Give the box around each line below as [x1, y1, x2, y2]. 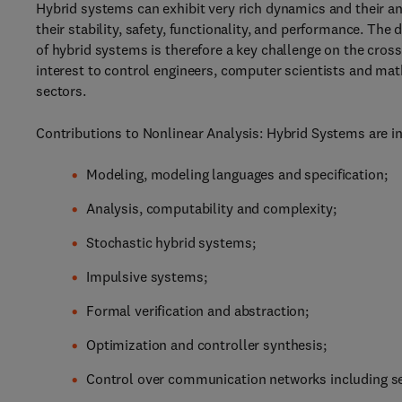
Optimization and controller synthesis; [86, 336, 327, 354]
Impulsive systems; [86, 267, 207, 285]
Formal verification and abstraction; [86, 301, 309, 319]
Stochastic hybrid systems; [86, 233, 256, 251]
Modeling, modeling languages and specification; [86, 165, 388, 183]
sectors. [36, 82, 86, 100]
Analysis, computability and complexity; [86, 199, 336, 217]
